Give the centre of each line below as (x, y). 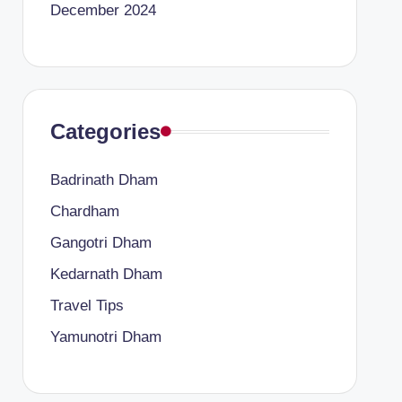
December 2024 (103, 10)
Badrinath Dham (104, 180)
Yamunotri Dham (105, 337)
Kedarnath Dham (106, 274)
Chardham (84, 211)
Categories (105, 131)
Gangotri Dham (100, 243)
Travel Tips (87, 306)
